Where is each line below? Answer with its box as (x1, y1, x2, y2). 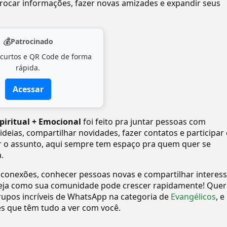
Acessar (12, 84, 44, 95)
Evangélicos (171, 191, 216, 202)
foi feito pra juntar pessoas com (83, 116, 206, 127)
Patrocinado (10, 36, 53, 46)
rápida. (16, 63, 40, 72)
